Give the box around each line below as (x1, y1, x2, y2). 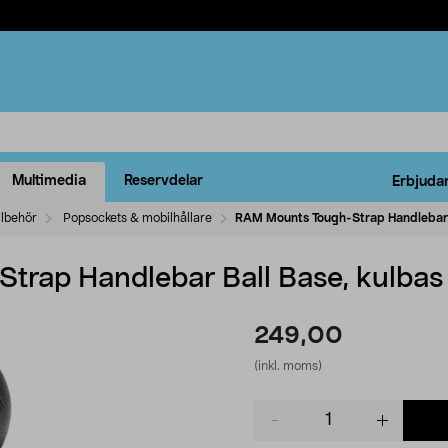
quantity (253, 421, 308, 436)
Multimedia (12, 174, 86, 189)
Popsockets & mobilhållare (63, 211, 212, 224)
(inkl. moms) (254, 359, 322, 372)
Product (253, 401, 306, 416)
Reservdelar (124, 174, 203, 189)
